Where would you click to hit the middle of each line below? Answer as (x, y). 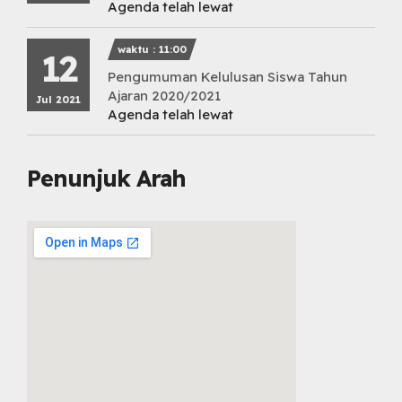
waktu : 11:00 (152, 49)
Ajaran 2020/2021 (164, 95)
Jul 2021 (58, 99)
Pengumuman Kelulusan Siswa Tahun (227, 76)
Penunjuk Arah (106, 178)
